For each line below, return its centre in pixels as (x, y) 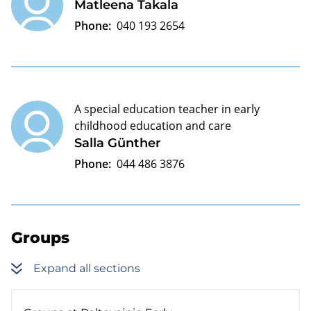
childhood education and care (153, 125)
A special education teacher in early (167, 109)
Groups (40, 237)
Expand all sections (87, 268)
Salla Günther (118, 143)
